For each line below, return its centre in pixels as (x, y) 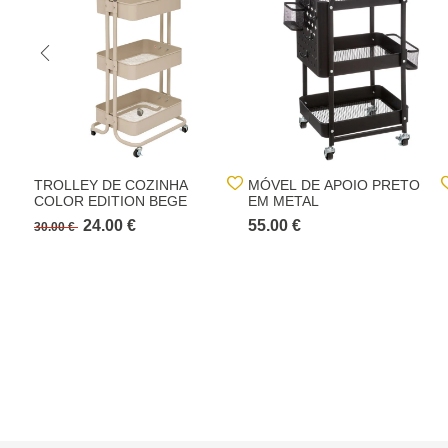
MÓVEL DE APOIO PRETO (334, 185)
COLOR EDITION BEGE (110, 201)
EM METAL (283, 201)
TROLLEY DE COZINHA (111, 185)
